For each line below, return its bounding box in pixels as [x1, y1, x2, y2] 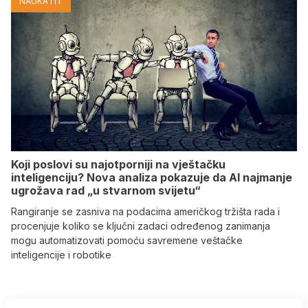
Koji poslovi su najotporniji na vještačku [11, 157, 225, 172]
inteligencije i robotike [11, 249, 111, 261]
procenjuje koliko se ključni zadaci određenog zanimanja [11, 220, 270, 232]
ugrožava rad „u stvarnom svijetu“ [11, 184, 201, 198]
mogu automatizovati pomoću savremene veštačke [11, 234, 243, 247]
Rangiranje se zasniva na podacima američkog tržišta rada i [11, 206, 280, 218]
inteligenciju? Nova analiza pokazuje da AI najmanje [11, 170, 292, 185]
